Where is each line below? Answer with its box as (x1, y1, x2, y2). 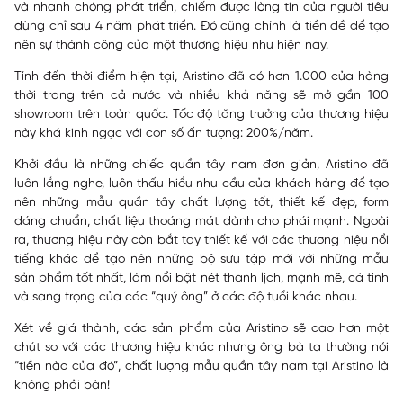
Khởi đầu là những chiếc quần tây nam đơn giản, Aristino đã (14, 158, 389, 173)
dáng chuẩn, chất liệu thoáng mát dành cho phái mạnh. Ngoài (14, 215, 389, 229)
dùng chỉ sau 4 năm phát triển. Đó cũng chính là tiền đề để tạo (14, 20, 389, 34)
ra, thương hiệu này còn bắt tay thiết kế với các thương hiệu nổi (14, 234, 389, 248)
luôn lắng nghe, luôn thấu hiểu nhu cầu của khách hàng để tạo (14, 177, 389, 192)
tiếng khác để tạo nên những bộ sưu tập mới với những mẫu (14, 253, 389, 267)
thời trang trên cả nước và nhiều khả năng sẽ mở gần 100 (14, 89, 389, 103)
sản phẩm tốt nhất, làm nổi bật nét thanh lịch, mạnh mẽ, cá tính (14, 272, 389, 286)
